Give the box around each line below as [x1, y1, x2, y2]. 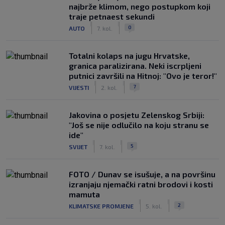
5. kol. [146, 202, 162, 209]
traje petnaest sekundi [69, 12, 155, 21]
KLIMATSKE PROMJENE [69, 202, 134, 209]
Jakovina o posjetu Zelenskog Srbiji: [69, 110, 204, 120]
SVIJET [69, 143, 87, 150]
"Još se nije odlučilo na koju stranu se [69, 120, 209, 130]
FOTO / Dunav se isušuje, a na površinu [69, 169, 215, 179]
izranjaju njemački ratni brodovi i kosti [69, 179, 213, 189]
